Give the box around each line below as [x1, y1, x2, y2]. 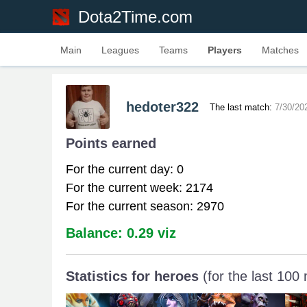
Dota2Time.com [78, 8, 193, 27]
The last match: [210, 101, 275, 112]
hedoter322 [126, 99, 199, 114]
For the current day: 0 [66, 162, 184, 176]
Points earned [66, 136, 156, 151]
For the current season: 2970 [66, 199, 224, 213]
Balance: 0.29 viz [66, 225, 176, 241]
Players [208, 45, 242, 56]
